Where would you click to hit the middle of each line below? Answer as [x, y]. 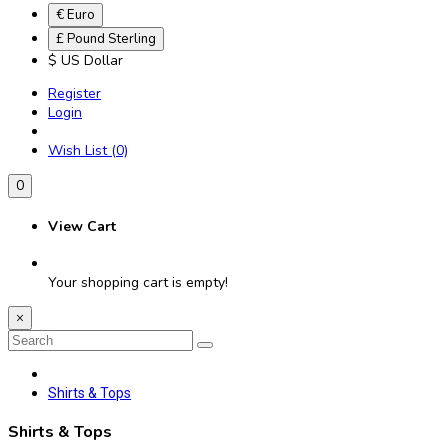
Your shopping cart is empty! [138, 283]
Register [74, 93]
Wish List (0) [88, 150]
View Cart [82, 226]
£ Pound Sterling [106, 39]
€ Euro [75, 15]
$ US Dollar [85, 60]
